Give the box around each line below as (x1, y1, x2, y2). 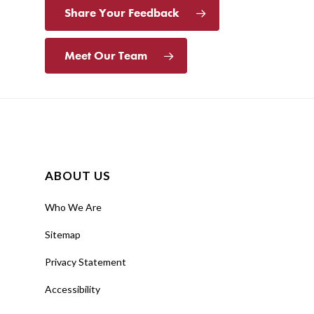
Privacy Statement (45, 256, 126, 268)
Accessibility (45, 283, 100, 296)
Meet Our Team (64, 48, 147, 64)
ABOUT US (45, 168, 111, 184)
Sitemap (45, 228, 81, 241)
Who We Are (45, 201, 102, 214)
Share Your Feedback (64, 5, 179, 21)
